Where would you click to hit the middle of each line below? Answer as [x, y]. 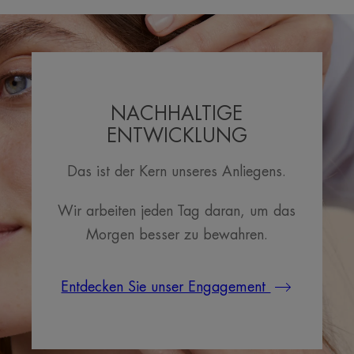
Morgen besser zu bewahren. [177, 235]
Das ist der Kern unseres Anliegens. [177, 171]
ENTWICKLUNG [177, 136]
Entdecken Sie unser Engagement [166, 287]
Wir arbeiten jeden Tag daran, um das [177, 211]
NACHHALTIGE [177, 114]
